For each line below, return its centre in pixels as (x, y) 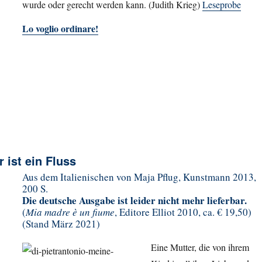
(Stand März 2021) (61, 223)
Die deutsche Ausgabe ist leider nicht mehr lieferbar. (135, 200)
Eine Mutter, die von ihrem (200, 247)
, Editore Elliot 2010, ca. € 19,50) (183, 212)
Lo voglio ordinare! (60, 29)
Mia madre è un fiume (70, 212)
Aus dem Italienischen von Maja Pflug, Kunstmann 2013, (139, 177)
